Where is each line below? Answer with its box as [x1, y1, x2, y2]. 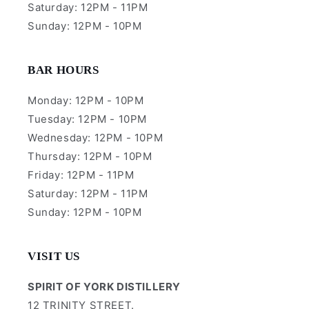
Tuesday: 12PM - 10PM [28, 112, 147, 126]
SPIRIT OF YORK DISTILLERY [28, 280, 181, 293]
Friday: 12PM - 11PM [28, 168, 134, 181]
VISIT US [28, 250, 81, 263]
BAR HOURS [28, 63, 99, 77]
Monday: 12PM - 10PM [28, 94, 144, 107]
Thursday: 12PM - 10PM [28, 150, 152, 163]
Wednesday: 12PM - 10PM [28, 131, 163, 144]
